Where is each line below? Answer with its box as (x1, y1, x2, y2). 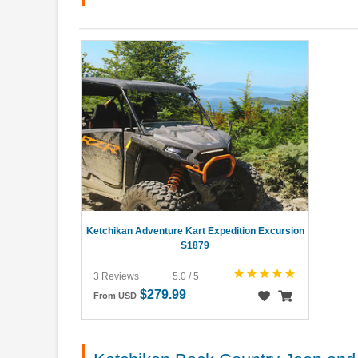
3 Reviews (93, 271, 139, 283)
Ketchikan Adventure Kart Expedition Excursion (86, 225, 304, 237)
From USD (93, 291, 137, 301)
